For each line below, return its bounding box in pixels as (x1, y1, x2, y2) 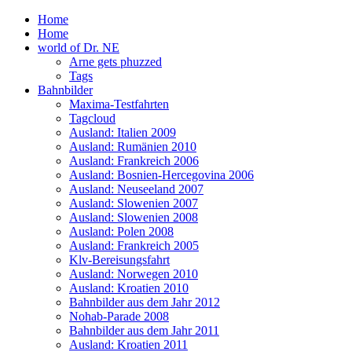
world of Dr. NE (38, 41, 119, 54)
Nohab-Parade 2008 (69, 310, 169, 323)
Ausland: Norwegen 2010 (69, 267, 198, 280)
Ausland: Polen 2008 (69, 225, 174, 238)
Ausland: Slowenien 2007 (69, 196, 198, 210)
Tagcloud (69, 112, 115, 125)
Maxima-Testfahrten (69, 97, 169, 111)
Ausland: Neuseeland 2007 (69, 182, 203, 196)
